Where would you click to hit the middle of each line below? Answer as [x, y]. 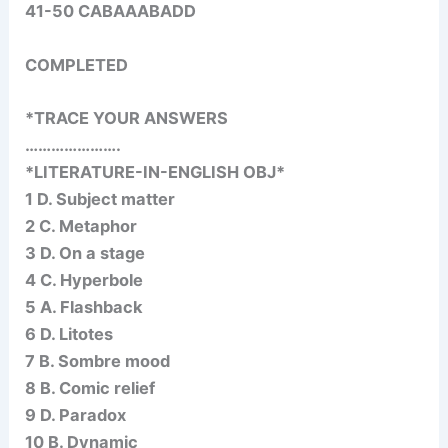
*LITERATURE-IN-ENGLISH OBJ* [155, 171]
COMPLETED [77, 64]
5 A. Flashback [84, 306]
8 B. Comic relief [90, 387]
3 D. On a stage [85, 252]
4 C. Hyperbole [84, 279]
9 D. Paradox [76, 414]
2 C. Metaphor [81, 225]
